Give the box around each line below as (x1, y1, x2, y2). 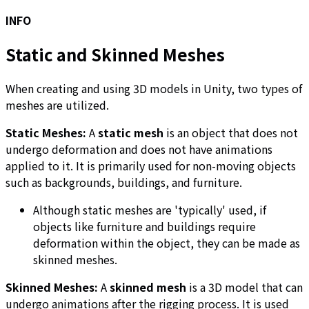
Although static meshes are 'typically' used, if (33, 201, 266, 219)
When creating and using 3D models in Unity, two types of (6, 80, 302, 97)
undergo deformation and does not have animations (6, 141, 272, 158)
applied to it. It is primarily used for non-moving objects (6, 157, 296, 175)
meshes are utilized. (6, 97, 109, 114)
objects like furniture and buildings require (33, 218, 256, 235)
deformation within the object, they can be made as (33, 235, 300, 252)
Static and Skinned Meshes (6, 42, 225, 67)
